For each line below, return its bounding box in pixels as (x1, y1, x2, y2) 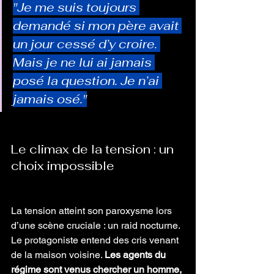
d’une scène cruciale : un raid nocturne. (11, 220, 182, 231)
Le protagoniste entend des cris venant (11, 234, 181, 246)
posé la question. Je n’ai (13, 73, 162, 89)
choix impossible (11, 158, 114, 174)
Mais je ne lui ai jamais (13, 54, 155, 70)
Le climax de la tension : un (11, 141, 177, 157)
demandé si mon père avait (13, 18, 182, 34)
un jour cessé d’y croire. (13, 36, 160, 52)
